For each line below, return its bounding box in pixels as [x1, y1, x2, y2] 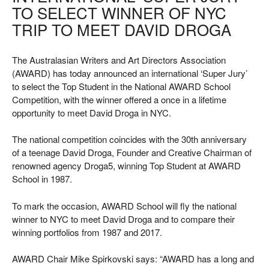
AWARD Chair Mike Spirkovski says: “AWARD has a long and [12, 252, 254, 265]
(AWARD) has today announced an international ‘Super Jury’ [12, 66, 247, 79]
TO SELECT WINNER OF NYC [12, 1, 226, 24]
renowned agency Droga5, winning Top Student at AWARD [12, 159, 241, 172]
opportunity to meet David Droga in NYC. [12, 106, 176, 119]
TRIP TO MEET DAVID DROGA [12, 18, 231, 41]
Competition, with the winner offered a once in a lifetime [12, 92, 226, 106]
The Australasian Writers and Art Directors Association [12, 53, 226, 66]
